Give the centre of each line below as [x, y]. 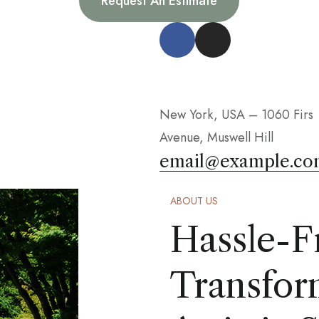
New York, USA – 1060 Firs [236, 115]
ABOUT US [194, 201]
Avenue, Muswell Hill [216, 138]
